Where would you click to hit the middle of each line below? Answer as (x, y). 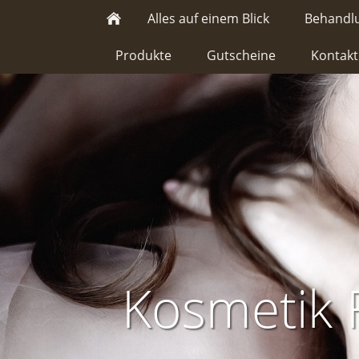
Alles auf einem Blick (208, 18)
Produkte (143, 55)
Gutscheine (241, 55)
